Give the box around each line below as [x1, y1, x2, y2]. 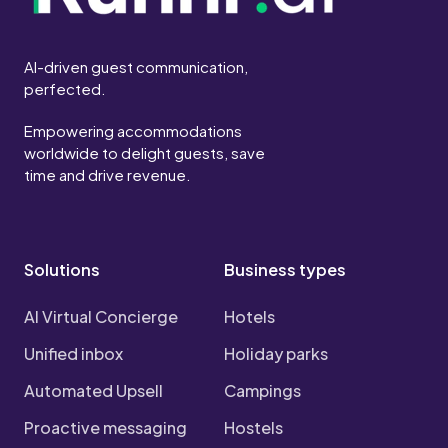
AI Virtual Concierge [24, 305, 178, 327]
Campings [224, 379, 301, 401]
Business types [224, 258, 346, 280]
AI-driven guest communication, [24, 56, 248, 76]
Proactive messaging [24, 416, 187, 438]
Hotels [224, 305, 275, 327]
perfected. [24, 78, 106, 98]
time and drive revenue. [24, 164, 191, 184]
